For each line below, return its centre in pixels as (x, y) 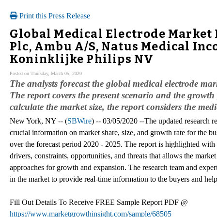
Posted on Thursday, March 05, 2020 (46, 73)
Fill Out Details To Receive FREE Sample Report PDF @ (99, 202)
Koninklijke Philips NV (82, 59)
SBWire (79, 121)
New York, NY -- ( (39, 121)
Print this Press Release (54, 16)
